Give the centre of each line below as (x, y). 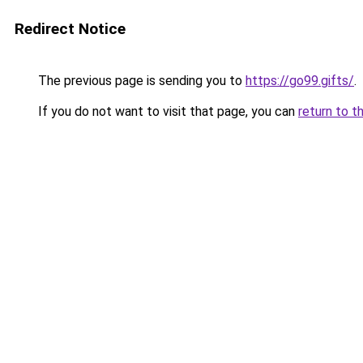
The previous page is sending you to (140, 81)
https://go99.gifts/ (300, 81)
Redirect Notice (70, 29)
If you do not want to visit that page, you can (167, 111)
